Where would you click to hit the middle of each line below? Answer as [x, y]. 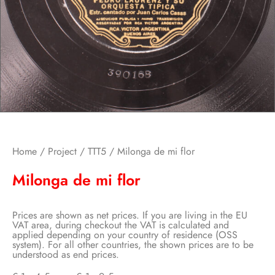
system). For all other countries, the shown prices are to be [133, 245]
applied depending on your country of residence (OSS [125, 235]
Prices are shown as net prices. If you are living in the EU [130, 215]
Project [62, 151]
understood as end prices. [66, 255]
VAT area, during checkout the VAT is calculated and [121, 225]
